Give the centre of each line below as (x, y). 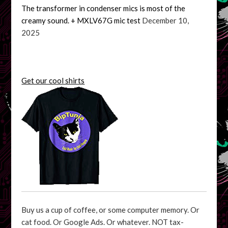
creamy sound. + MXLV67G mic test (81, 20)
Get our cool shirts (53, 80)
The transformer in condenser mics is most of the (104, 8)
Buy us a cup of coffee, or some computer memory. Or (111, 209)
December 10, (166, 20)
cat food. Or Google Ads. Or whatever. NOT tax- (103, 222)
